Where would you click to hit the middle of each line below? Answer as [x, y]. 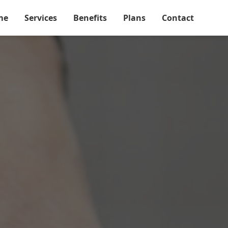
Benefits [90, 18]
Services [40, 18]
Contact [178, 18]
